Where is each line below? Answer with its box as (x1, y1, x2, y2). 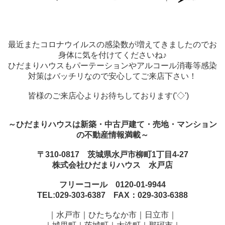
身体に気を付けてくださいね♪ (58, 51, 167, 60)
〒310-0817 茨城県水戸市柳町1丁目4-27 (37, 150, 188, 159)
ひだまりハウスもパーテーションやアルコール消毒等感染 (8, 61, 217, 70)
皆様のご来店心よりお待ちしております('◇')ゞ (28, 91, 197, 100)
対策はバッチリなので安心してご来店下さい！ (28, 72, 197, 81)
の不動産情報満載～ (76, 131, 149, 140)
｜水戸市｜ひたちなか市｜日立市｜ (48, 210, 177, 219)
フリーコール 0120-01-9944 (59, 180, 166, 189)
